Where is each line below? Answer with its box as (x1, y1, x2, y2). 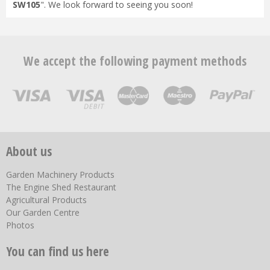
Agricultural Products (6, 193, 87, 206)
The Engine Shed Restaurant (6, 181, 116, 193)
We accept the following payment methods (24, 52, 246, 69)
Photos (6, 219, 34, 231)
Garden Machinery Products (6, 168, 115, 180)
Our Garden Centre (6, 206, 80, 218)
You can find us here (6, 242, 109, 260)
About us (6, 142, 52, 160)
